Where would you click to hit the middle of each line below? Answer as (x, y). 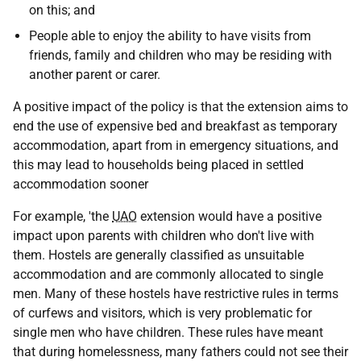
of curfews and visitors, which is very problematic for (162, 313)
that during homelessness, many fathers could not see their (180, 352)
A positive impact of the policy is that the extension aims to (180, 107)
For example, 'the (62, 216)
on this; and (62, 10)
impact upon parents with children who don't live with (164, 236)
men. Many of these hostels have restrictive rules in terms (176, 294)
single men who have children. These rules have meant (168, 332)
